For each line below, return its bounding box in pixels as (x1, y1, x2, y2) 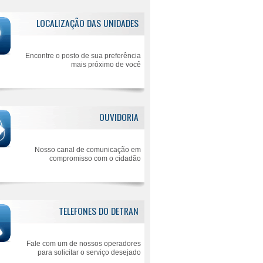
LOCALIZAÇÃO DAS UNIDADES (36, 16, 139, 30)
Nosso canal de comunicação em (35, 146, 141, 154)
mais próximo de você (71, 60, 141, 69)
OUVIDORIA (99, 110, 139, 124)
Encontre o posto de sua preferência (25, 52, 141, 60)
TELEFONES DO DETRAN (59, 204, 139, 218)
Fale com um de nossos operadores (26, 240, 141, 248)
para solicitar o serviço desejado (38, 248, 141, 257)
